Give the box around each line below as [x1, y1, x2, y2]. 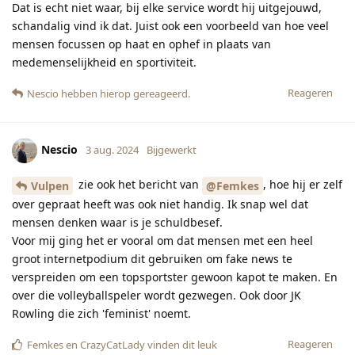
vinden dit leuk [145, 337, 217, 352]
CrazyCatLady [80, 337, 145, 352]
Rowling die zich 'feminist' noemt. [12, 305, 191, 321]
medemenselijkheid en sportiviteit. [12, 54, 197, 70]
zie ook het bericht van [75, 176, 202, 192]
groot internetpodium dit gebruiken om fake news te [12, 250, 292, 266]
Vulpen [31, 177, 69, 193]
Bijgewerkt [147, 142, 197, 157]
